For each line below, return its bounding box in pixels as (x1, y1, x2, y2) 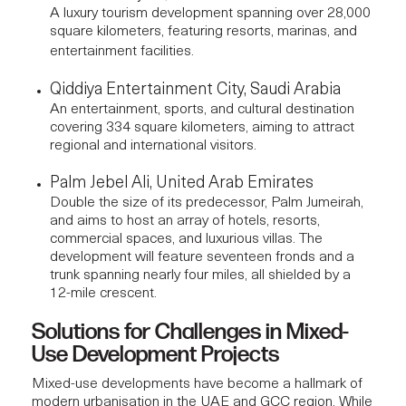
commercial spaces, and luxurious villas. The (50, 231, 323, 246)
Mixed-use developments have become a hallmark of (32, 376, 362, 391)
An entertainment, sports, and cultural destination (50, 101, 354, 117)
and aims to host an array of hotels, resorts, (50, 213, 320, 228)
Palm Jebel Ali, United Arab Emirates (50, 174, 314, 192)
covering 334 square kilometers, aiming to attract (50, 120, 354, 135)
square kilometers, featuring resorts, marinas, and (50, 24, 357, 39)
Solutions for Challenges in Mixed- (32, 317, 349, 346)
